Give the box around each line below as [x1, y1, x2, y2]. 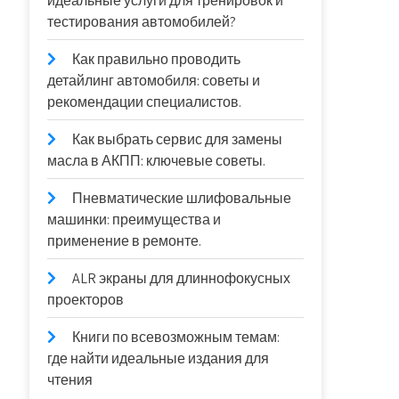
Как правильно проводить [72, 50, 241, 69]
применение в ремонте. [47, 232, 202, 250]
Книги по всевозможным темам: [72, 328, 281, 346]
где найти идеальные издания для [47, 349, 270, 368]
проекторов [47, 290, 125, 309]
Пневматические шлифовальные [72, 189, 292, 208]
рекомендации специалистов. [47, 93, 242, 111]
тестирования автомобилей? [47, 12, 237, 31]
